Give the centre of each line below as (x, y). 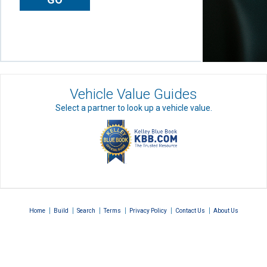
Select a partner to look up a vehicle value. (133, 108)
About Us (226, 210)
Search (86, 210)
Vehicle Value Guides (133, 94)
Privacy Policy (148, 210)
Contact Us (190, 210)
